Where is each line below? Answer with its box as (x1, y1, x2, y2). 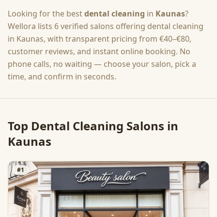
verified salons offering (59, 21, 147, 31)
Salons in (124, 118, 178, 134)
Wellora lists (8, 21, 52, 31)
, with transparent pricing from (44, 33, 157, 44)
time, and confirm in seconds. (8, 71, 116, 82)
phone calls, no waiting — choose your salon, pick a (8, 59, 196, 69)
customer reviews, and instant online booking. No (8, 46, 190, 57)
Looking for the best (8, 8, 84, 19)
